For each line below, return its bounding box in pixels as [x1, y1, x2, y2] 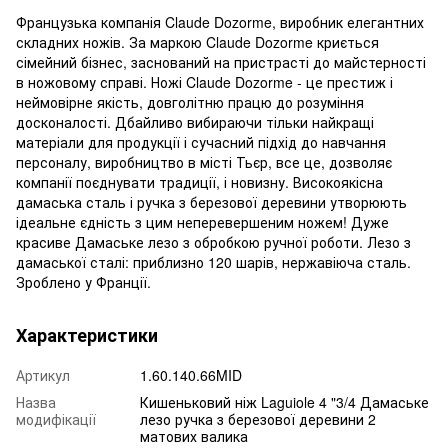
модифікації [16, 408, 96, 429]
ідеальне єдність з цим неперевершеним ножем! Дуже [16, 211, 389, 232]
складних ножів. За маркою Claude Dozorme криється [16, 31, 379, 52]
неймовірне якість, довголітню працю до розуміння [16, 91, 364, 112]
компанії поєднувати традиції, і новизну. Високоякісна [16, 171, 383, 192]
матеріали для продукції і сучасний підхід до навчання [16, 131, 386, 152]
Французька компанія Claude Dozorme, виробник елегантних [16, 11, 424, 32]
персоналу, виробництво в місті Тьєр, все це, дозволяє [16, 151, 392, 172]
